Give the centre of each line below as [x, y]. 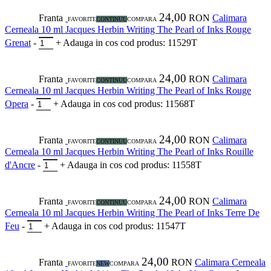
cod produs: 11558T [163, 165]
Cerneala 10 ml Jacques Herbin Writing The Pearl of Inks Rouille [129, 152]
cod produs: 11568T [156, 104]
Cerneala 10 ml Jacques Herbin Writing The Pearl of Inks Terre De [132, 213]
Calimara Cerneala [230, 263]
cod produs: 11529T [159, 43]
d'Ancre [20, 165]
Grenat [18, 43]
